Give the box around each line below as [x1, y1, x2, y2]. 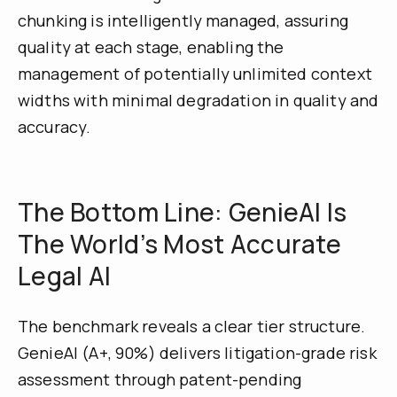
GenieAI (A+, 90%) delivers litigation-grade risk [18, 341, 377, 363]
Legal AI [18, 258, 112, 292]
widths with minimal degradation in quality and [18, 89, 379, 111]
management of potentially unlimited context [18, 62, 372, 84]
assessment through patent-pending [18, 368, 302, 390]
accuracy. [18, 115, 91, 137]
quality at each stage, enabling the [18, 35, 284, 58]
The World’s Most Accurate [18, 226, 341, 261]
